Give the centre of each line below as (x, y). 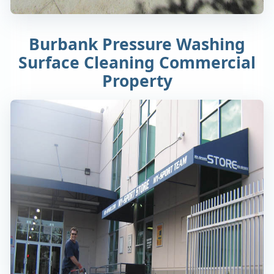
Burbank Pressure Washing (137, 44)
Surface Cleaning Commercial (137, 63)
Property (137, 81)
